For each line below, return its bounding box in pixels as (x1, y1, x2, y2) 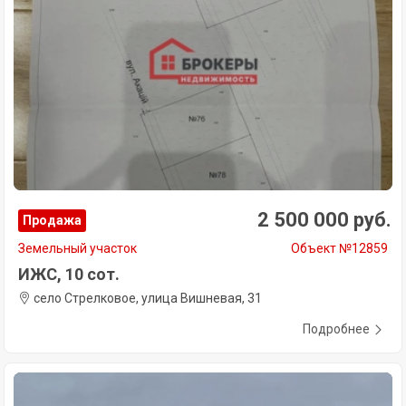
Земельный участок (18, 240, 137, 256)
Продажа (23, 212, 82, 227)
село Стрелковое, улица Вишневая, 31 (31, 290, 262, 305)
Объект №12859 (291, 240, 388, 256)
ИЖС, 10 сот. (18, 264, 120, 284)
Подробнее (303, 321, 370, 336)
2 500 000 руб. (257, 208, 391, 231)
